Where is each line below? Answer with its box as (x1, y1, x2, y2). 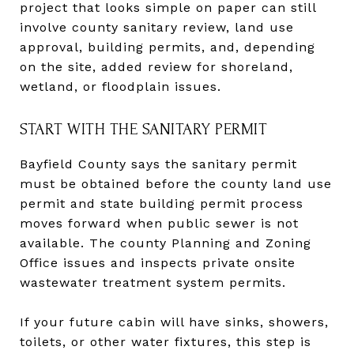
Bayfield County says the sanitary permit (20, 156, 297, 171)
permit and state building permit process (20, 195, 303, 211)
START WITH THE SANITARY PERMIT (20, 119, 267, 138)
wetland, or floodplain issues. (20, 78, 221, 94)
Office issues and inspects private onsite (20, 254, 296, 270)
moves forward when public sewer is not (20, 215, 299, 231)
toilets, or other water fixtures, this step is (20, 333, 311, 349)
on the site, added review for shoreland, (20, 58, 293, 74)
